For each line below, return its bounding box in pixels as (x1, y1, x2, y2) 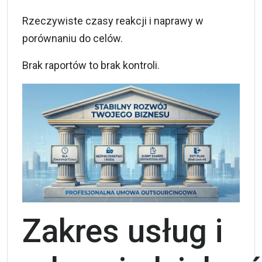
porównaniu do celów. (22, 32, 123, 44)
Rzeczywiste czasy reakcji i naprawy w (22, 15, 204, 27)
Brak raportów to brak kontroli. (22, 59, 160, 71)
